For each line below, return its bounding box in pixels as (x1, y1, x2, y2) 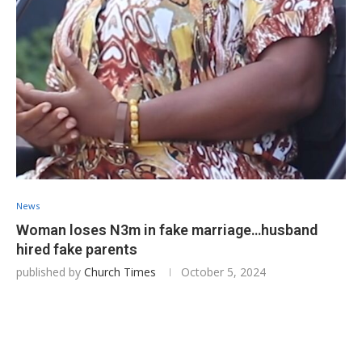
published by (16, 263, 84, 280)
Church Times (84, 263, 156, 280)
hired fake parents (16, 240, 137, 258)
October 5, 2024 (181, 263, 266, 280)
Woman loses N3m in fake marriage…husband (16, 221, 318, 238)
